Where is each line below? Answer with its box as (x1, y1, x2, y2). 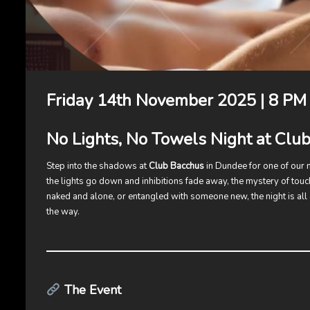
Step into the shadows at (46, 160, 149, 173)
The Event (64, 282, 121, 299)
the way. (46, 206, 80, 219)
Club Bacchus (149, 160, 204, 173)
